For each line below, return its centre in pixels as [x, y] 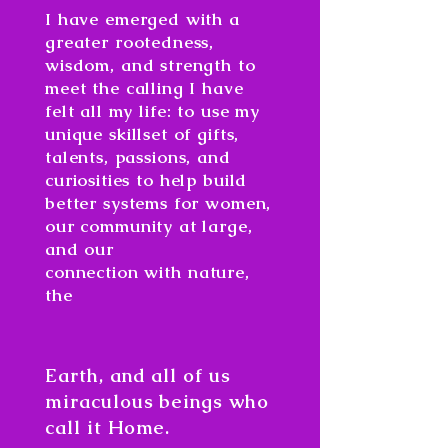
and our [79, 249]
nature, [215, 272]
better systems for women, [158, 203]
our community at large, [149, 226]
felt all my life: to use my [152, 111]
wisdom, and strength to [150, 65]
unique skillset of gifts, [142, 134]
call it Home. [108, 427]
